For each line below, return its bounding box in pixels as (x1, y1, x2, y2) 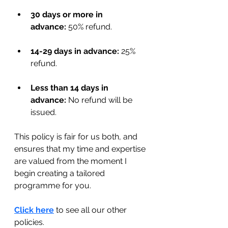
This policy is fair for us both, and (14, 131, 139, 141)
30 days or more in (31, 9, 105, 19)
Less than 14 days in (31, 82, 110, 93)
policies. (14, 217, 44, 227)
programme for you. (14, 180, 91, 190)
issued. (31, 107, 56, 117)
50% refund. (66, 21, 112, 32)
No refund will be (66, 95, 134, 105)
